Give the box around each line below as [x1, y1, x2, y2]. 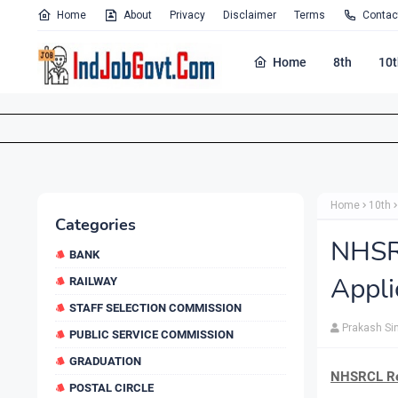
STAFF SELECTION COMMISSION [69, 301, 242, 314]
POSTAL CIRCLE [69, 381, 154, 394]
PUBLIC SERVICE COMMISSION [69, 328, 234, 341]
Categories [55, 214, 136, 235]
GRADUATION [69, 354, 141, 368]
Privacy [170, 9, 205, 21]
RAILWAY [69, 275, 117, 288]
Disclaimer [223, 9, 276, 21]
